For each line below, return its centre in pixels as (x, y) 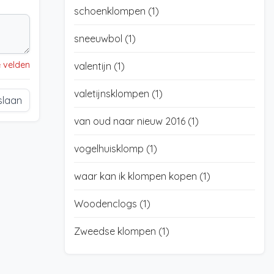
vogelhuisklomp (110, 149)
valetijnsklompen (113, 94)
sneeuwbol (99, 39)
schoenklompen (111, 11)
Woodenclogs (106, 204)
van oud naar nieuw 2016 (131, 121)
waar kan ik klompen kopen (136, 176)
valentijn (94, 66)
